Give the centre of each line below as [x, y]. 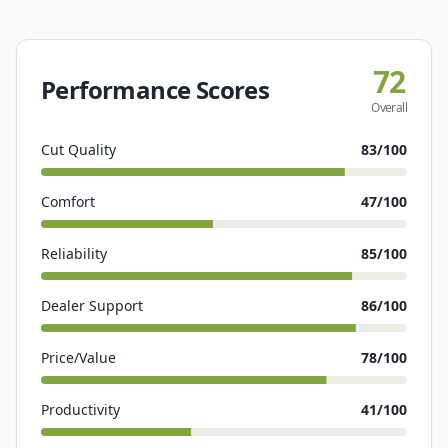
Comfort [68, 202]
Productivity [80, 410]
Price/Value [78, 358]
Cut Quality [78, 150]
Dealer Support [92, 306]
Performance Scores [155, 90]
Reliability [74, 254]
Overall [389, 108]
